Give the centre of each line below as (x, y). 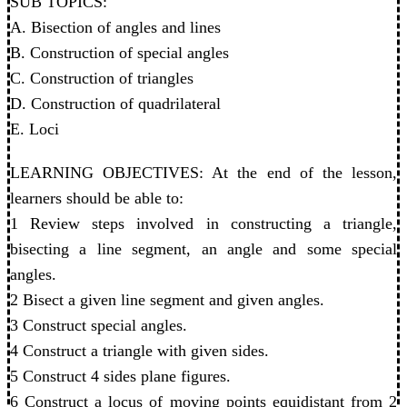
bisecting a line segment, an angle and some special (203, 248)
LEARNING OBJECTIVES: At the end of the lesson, (203, 172)
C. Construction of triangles (102, 78)
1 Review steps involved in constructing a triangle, (203, 223)
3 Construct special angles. (99, 325)
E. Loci (35, 129)
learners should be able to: (97, 198)
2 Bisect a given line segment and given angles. (167, 299)
